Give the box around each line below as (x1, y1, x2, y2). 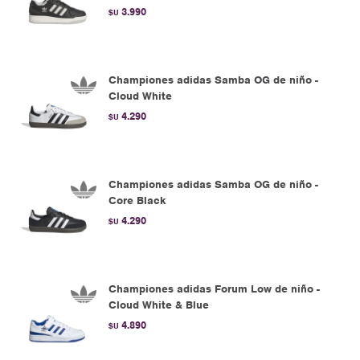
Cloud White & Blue (108, 298, 209, 312)
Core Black (108, 194, 166, 207)
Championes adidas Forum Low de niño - (108, 282, 320, 296)
